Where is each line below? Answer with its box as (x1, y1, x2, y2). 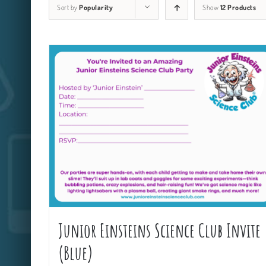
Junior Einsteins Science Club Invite (58, 218, 261, 243)
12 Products (220, 3, 256, 12)
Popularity (79, 3, 113, 12)
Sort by (57, 3, 79, 12)
